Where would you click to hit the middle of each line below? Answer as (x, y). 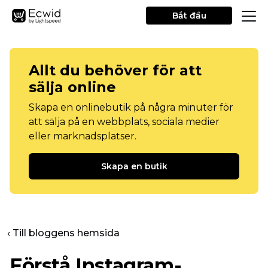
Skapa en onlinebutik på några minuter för (131, 107)
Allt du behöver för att (115, 70)
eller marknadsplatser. (83, 136)
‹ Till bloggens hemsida (63, 233)
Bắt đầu (189, 16)
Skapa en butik (134, 166)
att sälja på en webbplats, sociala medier (124, 122)
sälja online (72, 87)
